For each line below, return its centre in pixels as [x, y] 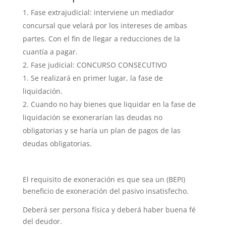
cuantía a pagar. [50, 51]
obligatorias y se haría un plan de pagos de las [101, 130]
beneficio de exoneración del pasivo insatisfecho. [105, 191]
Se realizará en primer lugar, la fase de [97, 78]
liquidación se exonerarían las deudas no [92, 117]
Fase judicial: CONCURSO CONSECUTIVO [99, 65]
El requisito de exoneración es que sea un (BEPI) [104, 179]
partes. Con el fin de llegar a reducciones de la [101, 38]
